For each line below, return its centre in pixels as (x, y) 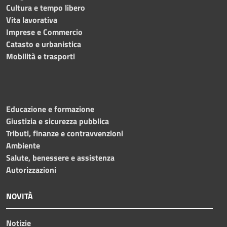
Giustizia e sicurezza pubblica (58, 121)
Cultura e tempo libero (46, 7)
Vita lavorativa (32, 20)
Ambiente (23, 145)
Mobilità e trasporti (41, 56)
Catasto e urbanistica (44, 44)
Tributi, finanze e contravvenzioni (65, 133)
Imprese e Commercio (44, 32)
